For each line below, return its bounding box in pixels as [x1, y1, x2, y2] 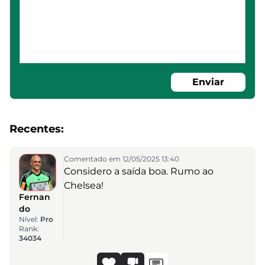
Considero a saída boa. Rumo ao [63, 165, 214, 177]
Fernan [19, 191, 50, 202]
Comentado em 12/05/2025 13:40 [63, 154, 179, 163]
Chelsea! [63, 179, 104, 191]
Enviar [192, 76, 224, 88]
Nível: [19, 214, 40, 224]
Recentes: [9, 122, 64, 135]
